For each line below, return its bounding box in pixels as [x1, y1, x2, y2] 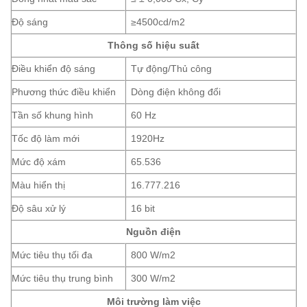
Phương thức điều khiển [12, 86, 116, 98]
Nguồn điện [126, 226, 181, 238]
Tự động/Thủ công [131, 63, 212, 75]
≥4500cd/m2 [131, 16, 186, 28]
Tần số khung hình [12, 110, 93, 121]
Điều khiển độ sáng [12, 63, 95, 75]
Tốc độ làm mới [12, 133, 79, 145]
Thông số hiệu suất [108, 40, 199, 51]
